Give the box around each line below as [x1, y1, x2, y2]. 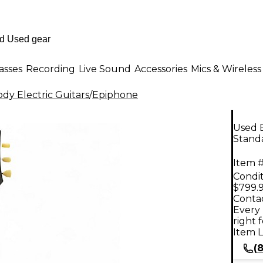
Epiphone [92, 89, 138, 100]
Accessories [134, 63, 187, 75]
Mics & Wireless [191, 63, 261, 75]
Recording [26, 63, 75, 75]
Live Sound [79, 63, 131, 75]
